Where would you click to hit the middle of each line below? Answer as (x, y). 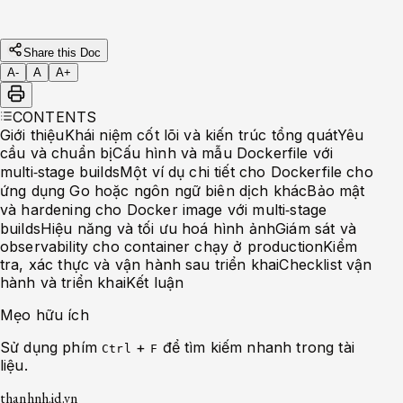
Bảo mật (336, 190)
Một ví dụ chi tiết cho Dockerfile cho (246, 171)
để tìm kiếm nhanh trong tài (256, 347)
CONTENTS (55, 116)
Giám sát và (316, 228)
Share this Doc (62, 52)
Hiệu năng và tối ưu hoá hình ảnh (158, 228)
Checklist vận (326, 264)
